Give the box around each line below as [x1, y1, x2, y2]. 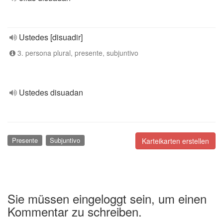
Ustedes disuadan [19, 87, 83, 98]
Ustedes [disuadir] [19, 31, 83, 43]
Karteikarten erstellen [142, 136, 209, 146]
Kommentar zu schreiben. [7, 202, 142, 220]
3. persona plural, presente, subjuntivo [15, 48, 138, 58]
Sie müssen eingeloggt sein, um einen [7, 189, 207, 207]
